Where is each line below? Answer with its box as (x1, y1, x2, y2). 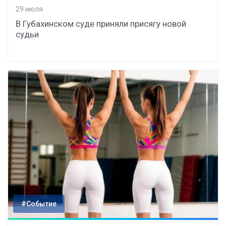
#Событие (21, 200, 56, 208)
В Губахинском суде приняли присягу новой (16, 19, 186, 29)
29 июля (16, 5, 43, 13)
